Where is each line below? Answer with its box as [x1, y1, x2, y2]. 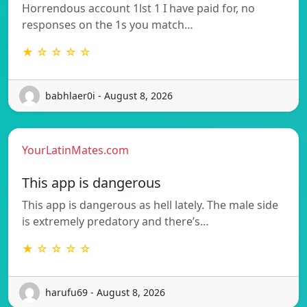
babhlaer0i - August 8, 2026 [45, 89, 173, 103]
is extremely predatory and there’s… [22, 213, 209, 229]
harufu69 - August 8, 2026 [45, 286, 165, 299]
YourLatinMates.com [22, 142, 129, 158]
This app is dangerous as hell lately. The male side [22, 197, 278, 212]
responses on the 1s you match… [22, 16, 193, 32]
